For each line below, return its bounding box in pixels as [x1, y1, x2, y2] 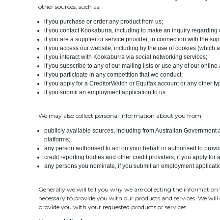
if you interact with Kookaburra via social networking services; [44, 53, 208, 60]
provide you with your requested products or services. [38, 203, 188, 211]
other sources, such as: [38, 2, 101, 10]
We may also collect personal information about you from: [38, 111, 203, 119]
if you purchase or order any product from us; [44, 18, 164, 25]
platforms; [44, 136, 71, 143]
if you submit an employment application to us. [44, 88, 167, 96]
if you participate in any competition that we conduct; [44, 71, 183, 78]
